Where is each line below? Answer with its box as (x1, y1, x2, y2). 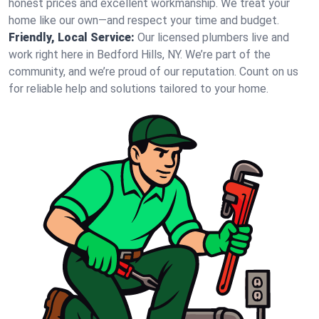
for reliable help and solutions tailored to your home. (9, 82, 268, 95)
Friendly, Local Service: (9, 31, 135, 44)
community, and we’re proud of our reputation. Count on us (9, 65, 298, 78)
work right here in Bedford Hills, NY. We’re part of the (9, 48, 271, 61)
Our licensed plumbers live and (137, 31, 289, 44)
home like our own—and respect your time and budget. (9, 14, 279, 27)
